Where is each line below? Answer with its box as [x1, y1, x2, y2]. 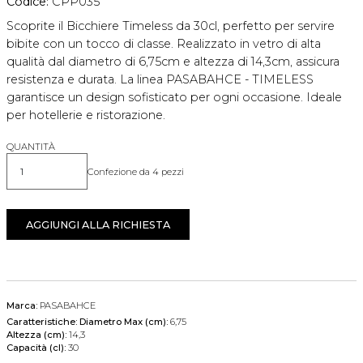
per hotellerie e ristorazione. [6, 108, 165, 123]
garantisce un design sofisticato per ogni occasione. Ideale [6, 90, 342, 105]
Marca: [6, 300, 37, 312]
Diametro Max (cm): [79, 316, 170, 328]
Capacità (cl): [6, 342, 68, 354]
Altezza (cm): [6, 329, 69, 341]
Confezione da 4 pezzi [88, 165, 184, 177]
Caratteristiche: [6, 316, 77, 328]
